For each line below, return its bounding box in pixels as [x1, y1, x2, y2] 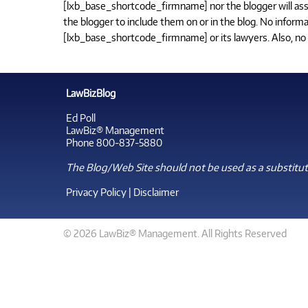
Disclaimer [133, 185, 179, 198]
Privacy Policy [66, 185, 126, 198]
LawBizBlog [66, 86, 115, 99]
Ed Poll [66, 111, 96, 124]
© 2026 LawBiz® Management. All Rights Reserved [63, 226, 287, 239]
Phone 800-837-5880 [66, 135, 162, 148]
